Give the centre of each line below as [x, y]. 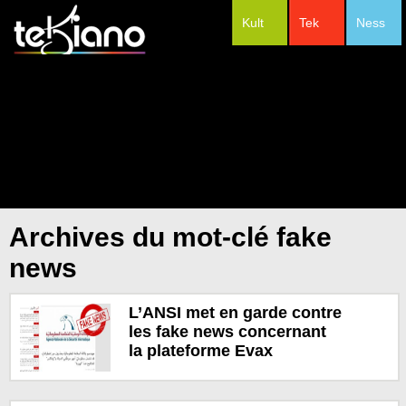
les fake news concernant [227, 331]
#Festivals [318, 72]
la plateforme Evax [200, 350]
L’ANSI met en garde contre [235, 312]
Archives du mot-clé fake [170, 237]
